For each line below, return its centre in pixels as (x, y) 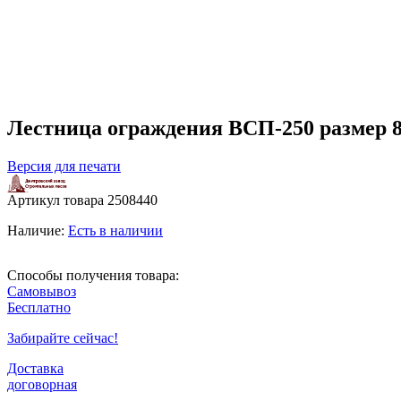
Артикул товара (57, 200)
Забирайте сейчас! (63, 337)
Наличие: (38, 230)
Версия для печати (64, 166)
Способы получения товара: (93, 275)
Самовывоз (42, 291)
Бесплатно (39, 307)
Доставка (35, 368)
